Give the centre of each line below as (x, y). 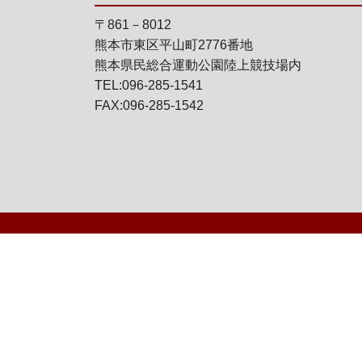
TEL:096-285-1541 (149, 85)
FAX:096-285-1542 (149, 105)
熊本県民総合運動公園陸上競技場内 (198, 65)
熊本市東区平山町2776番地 (174, 45)
